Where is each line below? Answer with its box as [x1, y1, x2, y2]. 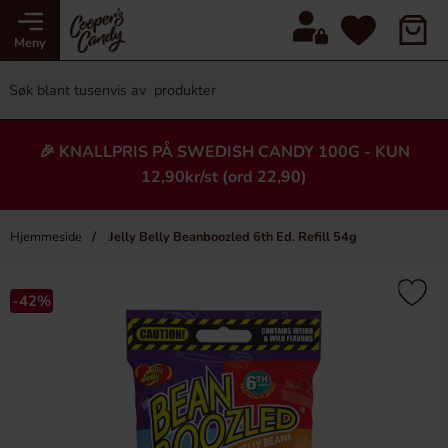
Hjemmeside [10, 228, 82, 246]
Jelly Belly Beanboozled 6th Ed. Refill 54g [106, 228, 357, 246]
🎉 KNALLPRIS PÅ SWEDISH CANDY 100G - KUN [38, 141, 410, 163]
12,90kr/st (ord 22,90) [141, 166, 307, 188]
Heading [166, 289, 282, 328]
